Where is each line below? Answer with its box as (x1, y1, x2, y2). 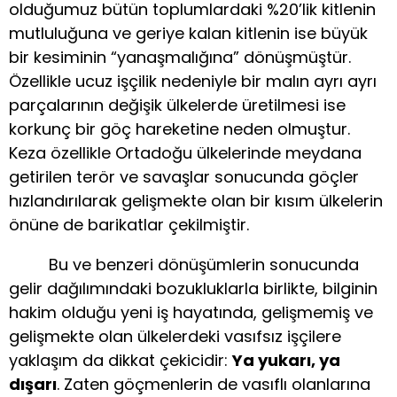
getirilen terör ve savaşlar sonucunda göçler (9, 166, 359, 189)
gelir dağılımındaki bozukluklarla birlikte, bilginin (9, 277, 378, 300)
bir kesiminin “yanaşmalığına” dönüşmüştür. (9, 46, 351, 69)
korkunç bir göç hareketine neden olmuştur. (9, 118, 350, 141)
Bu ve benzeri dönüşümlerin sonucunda (9, 253, 359, 276)
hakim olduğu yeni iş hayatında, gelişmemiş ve (9, 301, 373, 324)
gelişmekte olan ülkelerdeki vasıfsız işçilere (9, 325, 341, 348)
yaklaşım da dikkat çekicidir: (9, 349, 232, 372)
